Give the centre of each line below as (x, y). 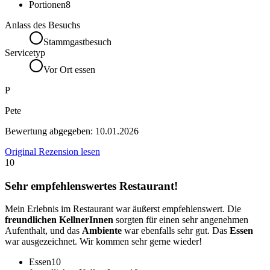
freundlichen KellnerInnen (59, 220)
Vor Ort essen (69, 69)
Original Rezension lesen (52, 151)
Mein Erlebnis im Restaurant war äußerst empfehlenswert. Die (123, 209)
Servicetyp (25, 52)
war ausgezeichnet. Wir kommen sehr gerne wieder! (103, 242)
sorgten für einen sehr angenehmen (181, 220)
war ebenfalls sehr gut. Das (176, 231)
